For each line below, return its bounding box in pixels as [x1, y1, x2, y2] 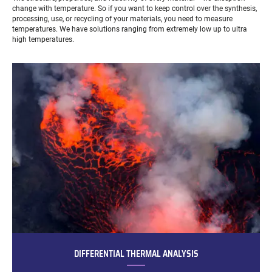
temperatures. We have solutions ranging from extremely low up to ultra [12, 24, 247, 33]
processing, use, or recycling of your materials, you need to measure [12, 14, 233, 23]
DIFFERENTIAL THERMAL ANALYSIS [73, 246, 199, 260]
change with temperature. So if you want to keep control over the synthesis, [12, 4, 257, 13]
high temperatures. [12, 35, 74, 44]
